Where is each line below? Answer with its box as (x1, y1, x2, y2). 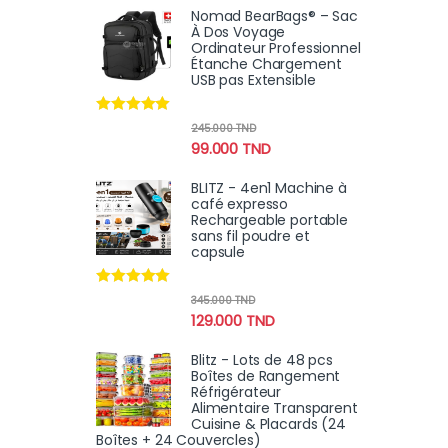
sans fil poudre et (191, 225, 310, 246)
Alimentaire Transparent (191, 397, 358, 418)
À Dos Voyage (191, 22, 286, 42)
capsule (191, 241, 246, 262)
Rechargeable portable (191, 209, 349, 230)
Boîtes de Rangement (191, 365, 341, 386)
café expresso (191, 193, 289, 214)
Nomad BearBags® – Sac (191, 6, 359, 26)
